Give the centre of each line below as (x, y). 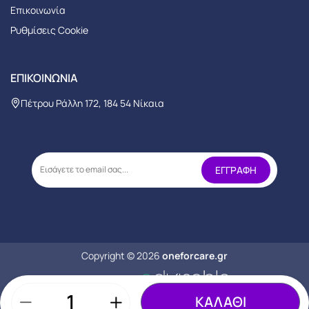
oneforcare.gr (195, 255)
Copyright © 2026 (122, 255)
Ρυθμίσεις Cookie (49, 30)
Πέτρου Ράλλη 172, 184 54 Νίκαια (92, 103)
